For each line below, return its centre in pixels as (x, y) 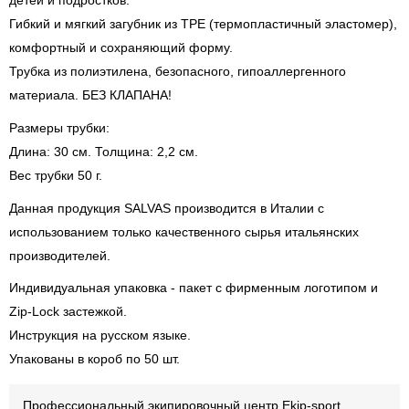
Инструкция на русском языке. (100, 336)
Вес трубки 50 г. (56, 175)
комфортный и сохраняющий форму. (121, 47)
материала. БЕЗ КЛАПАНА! (90, 95)
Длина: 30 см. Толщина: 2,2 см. (104, 151)
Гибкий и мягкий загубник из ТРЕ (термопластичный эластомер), (203, 24)
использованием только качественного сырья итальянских (184, 231)
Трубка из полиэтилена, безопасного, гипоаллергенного (178, 71)
